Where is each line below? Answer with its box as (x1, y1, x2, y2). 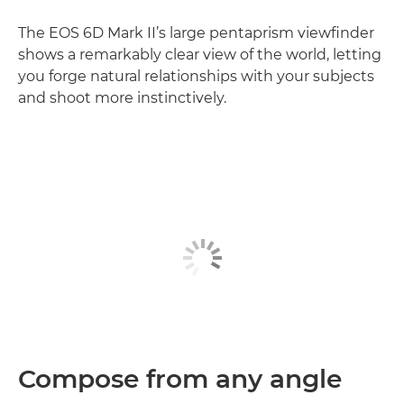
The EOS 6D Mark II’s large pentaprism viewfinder (18, 23, 374, 41)
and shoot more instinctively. (18, 88, 226, 106)
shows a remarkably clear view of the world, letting (18, 45, 381, 63)
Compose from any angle (18, 363, 342, 394)
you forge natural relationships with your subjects (18, 67, 374, 85)
